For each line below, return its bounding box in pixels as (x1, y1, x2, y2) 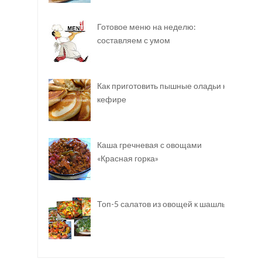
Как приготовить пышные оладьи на (96, 80, 232, 91)
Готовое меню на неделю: (96, 21, 196, 32)
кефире (96, 94, 126, 104)
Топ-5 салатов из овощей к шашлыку (96, 199, 235, 209)
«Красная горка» (96, 153, 158, 164)
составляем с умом (96, 35, 170, 45)
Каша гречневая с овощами (96, 140, 202, 150)
